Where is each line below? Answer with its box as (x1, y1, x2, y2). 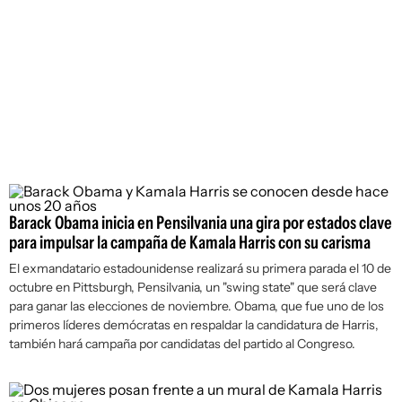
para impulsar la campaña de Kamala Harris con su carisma (9, 232, 371, 253)
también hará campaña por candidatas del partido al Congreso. (9, 336, 355, 352)
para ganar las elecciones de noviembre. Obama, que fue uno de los (9, 298, 384, 314)
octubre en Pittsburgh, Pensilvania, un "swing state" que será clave (9, 279, 377, 295)
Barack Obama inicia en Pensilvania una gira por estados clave (9, 212, 392, 233)
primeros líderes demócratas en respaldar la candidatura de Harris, (9, 317, 379, 333)
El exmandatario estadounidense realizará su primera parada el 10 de (9, 260, 391, 276)
